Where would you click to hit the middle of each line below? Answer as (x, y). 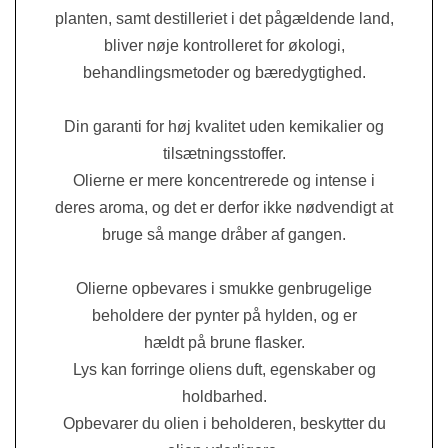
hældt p (170, 342)
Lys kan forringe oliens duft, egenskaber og (224, 369)
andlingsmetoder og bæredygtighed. (237, 72)
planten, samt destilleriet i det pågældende (204, 18)
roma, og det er (161, 207)
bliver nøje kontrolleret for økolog (220, 45)
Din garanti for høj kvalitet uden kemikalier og (224, 126)
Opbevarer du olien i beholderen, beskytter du (224, 423)
